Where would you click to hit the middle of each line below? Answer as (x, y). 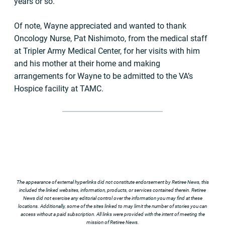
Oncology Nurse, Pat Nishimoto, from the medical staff (111, 38)
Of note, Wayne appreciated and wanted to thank (100, 26)
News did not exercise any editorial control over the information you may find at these (113, 198)
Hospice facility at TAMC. (59, 88)
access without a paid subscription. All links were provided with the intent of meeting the (113, 214)
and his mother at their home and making (87, 63)
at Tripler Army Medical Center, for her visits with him (107, 51)
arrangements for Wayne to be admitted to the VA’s (103, 76)
